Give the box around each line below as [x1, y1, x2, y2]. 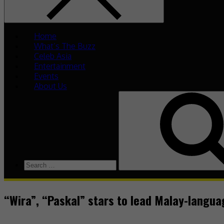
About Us [34, 81, 67, 91]
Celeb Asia [34, 51, 71, 61]
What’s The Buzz [34, 41, 95, 51]
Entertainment [34, 61, 85, 71]
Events [34, 71, 58, 81]
